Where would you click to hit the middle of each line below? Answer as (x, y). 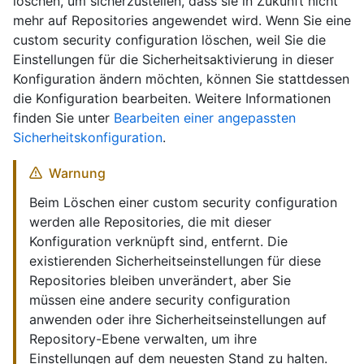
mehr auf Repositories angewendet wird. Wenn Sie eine (182, 21)
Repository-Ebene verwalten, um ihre (143, 339)
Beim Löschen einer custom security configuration (183, 203)
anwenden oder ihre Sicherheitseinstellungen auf (178, 320)
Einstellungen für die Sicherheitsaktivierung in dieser (173, 60)
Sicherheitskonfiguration (88, 138)
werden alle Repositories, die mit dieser (150, 222)
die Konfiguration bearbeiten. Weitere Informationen (172, 99)
